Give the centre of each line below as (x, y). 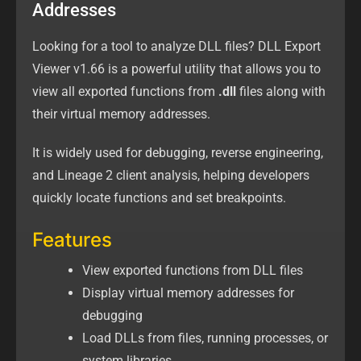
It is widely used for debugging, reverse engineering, (178, 153)
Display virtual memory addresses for (188, 293)
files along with (281, 92)
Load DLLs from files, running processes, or (205, 338)
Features (72, 240)
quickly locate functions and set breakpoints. (159, 198)
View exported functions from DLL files (193, 271)
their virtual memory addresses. (121, 114)
